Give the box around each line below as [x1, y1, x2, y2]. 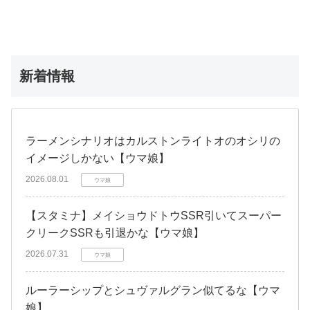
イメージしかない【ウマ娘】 [26, 152, 170, 164]
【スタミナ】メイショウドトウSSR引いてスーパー [26, 209, 282, 221]
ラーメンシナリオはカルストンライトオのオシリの [26, 134, 280, 147]
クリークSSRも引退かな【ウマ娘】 [26, 226, 204, 239]
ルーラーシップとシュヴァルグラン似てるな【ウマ [26, 284, 280, 296]
